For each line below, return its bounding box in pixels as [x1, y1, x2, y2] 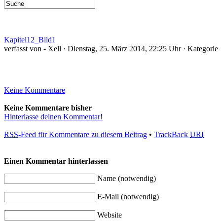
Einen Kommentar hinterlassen [4, 157, 108, 165]
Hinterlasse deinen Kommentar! [4, 112, 103, 121]
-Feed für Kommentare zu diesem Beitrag [18, 130, 147, 139]
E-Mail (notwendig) [97, 192, 159, 201]
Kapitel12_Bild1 [4, 36, 56, 44]
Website [97, 211, 122, 219]
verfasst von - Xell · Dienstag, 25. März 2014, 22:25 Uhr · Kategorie [4, 44, 218, 53]
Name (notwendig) [97, 174, 156, 183]
